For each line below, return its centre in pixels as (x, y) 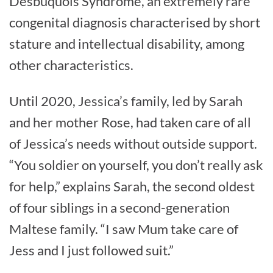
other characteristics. (71, 65)
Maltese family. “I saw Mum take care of (124, 229)
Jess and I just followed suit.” (91, 250)
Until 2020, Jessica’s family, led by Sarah (126, 101)
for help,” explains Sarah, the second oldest (132, 186)
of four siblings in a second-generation (119, 208)
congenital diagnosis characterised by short (135, 23)
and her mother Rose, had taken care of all (130, 122)
